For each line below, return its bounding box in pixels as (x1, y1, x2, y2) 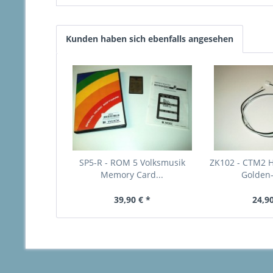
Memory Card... (101, 169, 164, 181)
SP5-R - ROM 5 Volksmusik (79, 157, 185, 169)
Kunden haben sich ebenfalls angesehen (66, 33, 233, 45)
